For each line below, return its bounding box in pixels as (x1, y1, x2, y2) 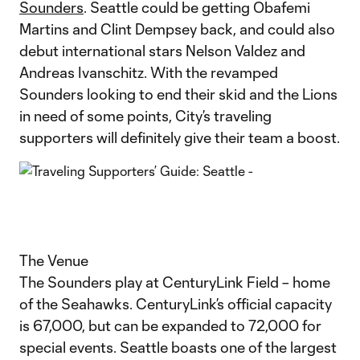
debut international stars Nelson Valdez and (19, 42, 305, 59)
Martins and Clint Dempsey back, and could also (19, 20, 335, 38)
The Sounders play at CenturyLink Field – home (19, 273, 330, 291)
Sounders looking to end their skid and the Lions (19, 85, 337, 103)
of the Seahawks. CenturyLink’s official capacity (19, 295, 332, 313)
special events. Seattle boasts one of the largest (19, 338, 337, 356)
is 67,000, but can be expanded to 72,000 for (19, 317, 321, 334)
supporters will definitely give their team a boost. (19, 129, 340, 146)
